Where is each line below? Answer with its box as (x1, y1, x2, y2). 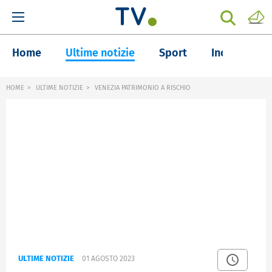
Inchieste (211, 46, 257, 59)
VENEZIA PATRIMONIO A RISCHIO (93, 84, 191, 92)
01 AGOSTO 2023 (82, 254, 135, 263)
